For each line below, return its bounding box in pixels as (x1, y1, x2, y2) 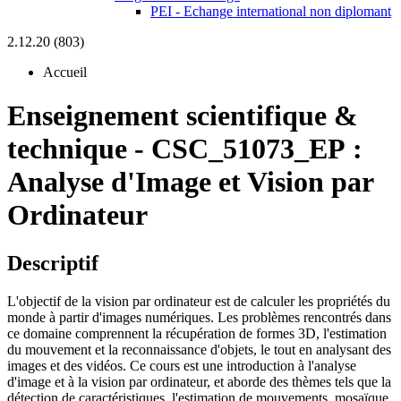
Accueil (43, 64, 87, 80)
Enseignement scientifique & (7, 99, 358, 132)
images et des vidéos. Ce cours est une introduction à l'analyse (7, 357, 356, 373)
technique (7, 132, 127, 166)
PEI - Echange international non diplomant (150, 4, 391, 19)
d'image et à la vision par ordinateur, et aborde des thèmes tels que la (7, 373, 391, 389)
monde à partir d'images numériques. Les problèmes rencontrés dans (7, 309, 391, 325)
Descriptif (7, 251, 98, 275)
